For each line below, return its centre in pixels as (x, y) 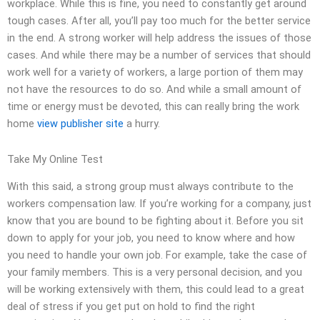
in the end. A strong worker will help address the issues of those (159, 38)
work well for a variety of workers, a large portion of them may (155, 72)
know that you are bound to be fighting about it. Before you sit (155, 221)
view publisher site (80, 124)
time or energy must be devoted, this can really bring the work (153, 107)
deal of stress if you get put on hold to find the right (131, 307)
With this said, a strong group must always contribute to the (150, 187)
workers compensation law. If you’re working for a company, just (159, 204)
